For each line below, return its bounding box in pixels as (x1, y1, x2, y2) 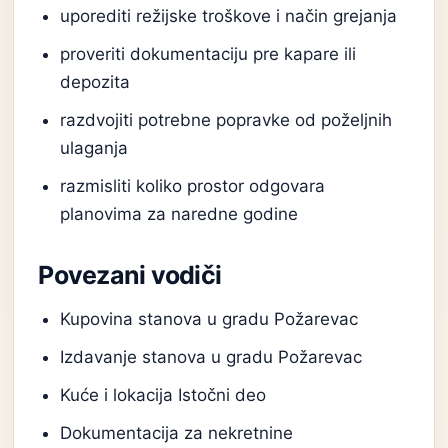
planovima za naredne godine (60, 204, 299, 224)
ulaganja (60, 138, 129, 158)
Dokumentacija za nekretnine (60, 423, 294, 443)
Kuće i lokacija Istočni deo (60, 385, 267, 405)
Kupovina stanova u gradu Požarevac (60, 309, 359, 329)
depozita (60, 72, 131, 92)
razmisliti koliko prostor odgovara (60, 176, 326, 196)
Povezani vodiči (38, 260, 222, 290)
